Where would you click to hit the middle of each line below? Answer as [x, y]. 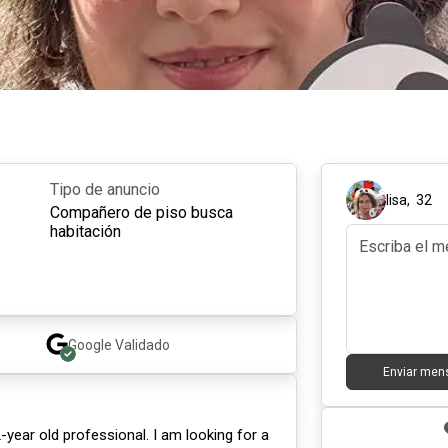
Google [89, 345]
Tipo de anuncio [104, 189]
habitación [85, 231]
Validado [142, 345]
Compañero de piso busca [141, 212]
